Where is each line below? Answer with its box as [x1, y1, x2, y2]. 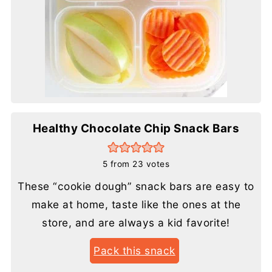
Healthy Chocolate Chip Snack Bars [32, 121, 240, 135]
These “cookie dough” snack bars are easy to [18, 179, 254, 192]
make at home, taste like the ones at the [31, 197, 241, 211]
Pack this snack [93, 243, 175, 257]
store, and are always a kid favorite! [42, 216, 230, 229]
